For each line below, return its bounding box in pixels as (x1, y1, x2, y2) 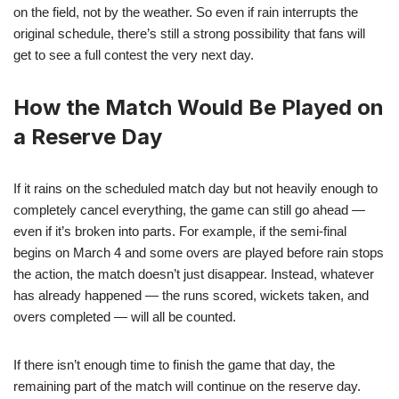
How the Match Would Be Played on (13, 94, 384, 120)
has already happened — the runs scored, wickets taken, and (13, 287, 369, 303)
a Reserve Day (13, 123, 162, 150)
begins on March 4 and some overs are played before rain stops (13, 244, 384, 260)
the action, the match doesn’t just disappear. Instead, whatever (13, 265, 374, 281)
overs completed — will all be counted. (13, 308, 236, 324)
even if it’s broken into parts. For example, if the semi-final (13, 223, 346, 239)
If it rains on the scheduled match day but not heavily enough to (13, 180, 378, 196)
